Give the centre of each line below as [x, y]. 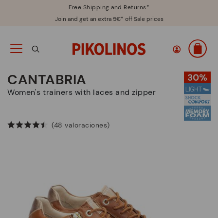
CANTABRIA [47, 80]
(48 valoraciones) [81, 125]
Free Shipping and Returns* [109, 7]
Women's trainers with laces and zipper [85, 92]
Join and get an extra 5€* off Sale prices [109, 19]
